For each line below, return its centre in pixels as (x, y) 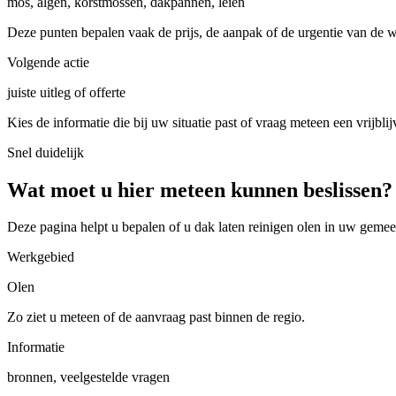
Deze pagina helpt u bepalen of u (101, 227)
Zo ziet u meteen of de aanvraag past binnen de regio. (156, 317)
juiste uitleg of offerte (66, 92)
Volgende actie (48, 62)
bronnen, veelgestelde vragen (88, 377)
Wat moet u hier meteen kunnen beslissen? (200, 190)
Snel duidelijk (46, 152)
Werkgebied (41, 257)
